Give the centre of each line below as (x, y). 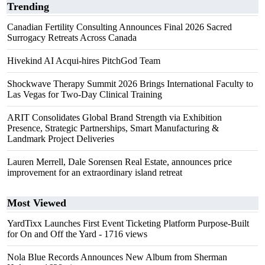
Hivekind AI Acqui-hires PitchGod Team (84, 61)
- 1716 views (122, 234)
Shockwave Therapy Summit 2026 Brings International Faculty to (130, 84)
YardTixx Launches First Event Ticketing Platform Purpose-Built (128, 223)
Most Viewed (37, 203)
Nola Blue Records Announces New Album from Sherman (117, 257)
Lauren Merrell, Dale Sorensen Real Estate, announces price (119, 162)
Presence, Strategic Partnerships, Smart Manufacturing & (113, 128)
